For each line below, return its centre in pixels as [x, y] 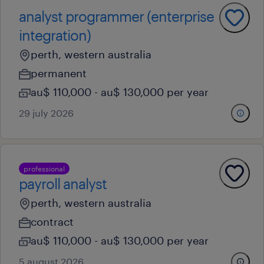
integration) [55, 35]
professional [44, 169]
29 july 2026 [46, 113]
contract [52, 222]
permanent [59, 73]
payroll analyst [63, 184]
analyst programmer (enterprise [116, 16]
